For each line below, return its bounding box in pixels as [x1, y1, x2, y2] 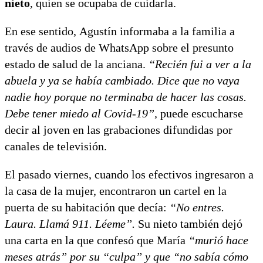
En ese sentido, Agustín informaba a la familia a [5, 24, 235, 38]
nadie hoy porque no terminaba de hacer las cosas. [5, 90, 247, 103]
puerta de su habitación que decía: [5, 200, 167, 214]
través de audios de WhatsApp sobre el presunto [5, 41, 234, 54]
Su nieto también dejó [135, 217, 242, 230]
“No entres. [167, 200, 224, 214]
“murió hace [186, 233, 248, 247]
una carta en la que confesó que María [5, 233, 186, 247]
